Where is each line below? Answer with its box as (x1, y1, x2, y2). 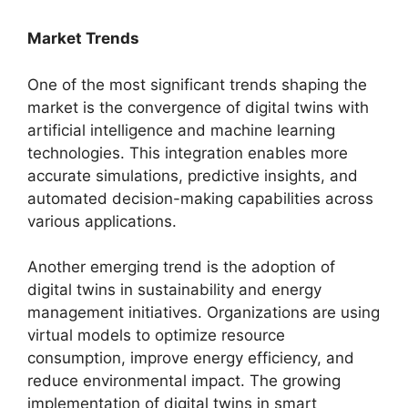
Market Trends (27, 29, 139, 47)
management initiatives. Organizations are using (27, 303, 380, 321)
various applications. (27, 211, 177, 230)
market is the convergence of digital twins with (27, 97, 369, 117)
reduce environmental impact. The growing (27, 372, 341, 390)
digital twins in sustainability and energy (27, 280, 321, 299)
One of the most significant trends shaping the (27, 75, 367, 94)
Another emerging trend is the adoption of (27, 258, 335, 276)
